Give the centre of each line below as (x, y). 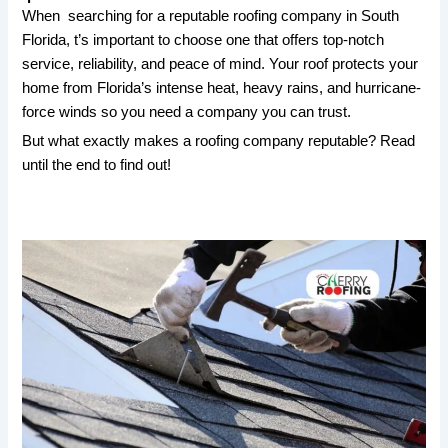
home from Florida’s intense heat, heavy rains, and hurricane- (222, 88)
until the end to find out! (97, 165)
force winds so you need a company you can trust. (187, 112)
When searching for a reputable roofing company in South (211, 16)
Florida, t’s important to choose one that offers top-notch (203, 40)
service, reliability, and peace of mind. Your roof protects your (220, 64)
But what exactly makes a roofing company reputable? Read (219, 141)
